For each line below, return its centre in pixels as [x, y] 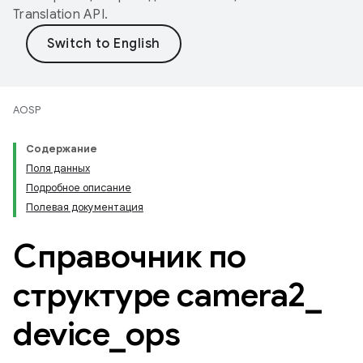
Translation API [59, 15]
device [61, 334]
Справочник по [130, 256]
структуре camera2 [159, 295]
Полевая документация [85, 207]
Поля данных [58, 168]
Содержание [62, 149]
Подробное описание [79, 188]
